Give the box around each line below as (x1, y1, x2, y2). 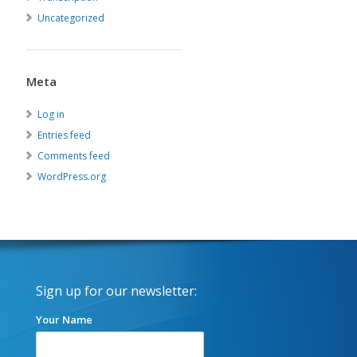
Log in (37, 108, 65, 121)
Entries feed (37, 128, 91, 142)
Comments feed (37, 149, 110, 163)
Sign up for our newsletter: (35, 282, 197, 300)
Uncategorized (37, 11, 104, 25)
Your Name (35, 312, 92, 327)
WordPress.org (37, 170, 106, 183)
